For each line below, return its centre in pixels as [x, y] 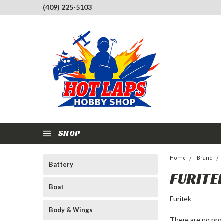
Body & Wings [71, 210]
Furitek [181, 199]
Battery [61, 164]
